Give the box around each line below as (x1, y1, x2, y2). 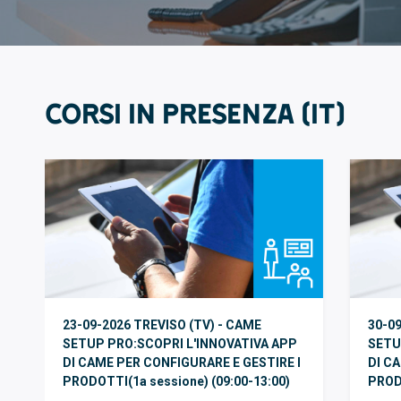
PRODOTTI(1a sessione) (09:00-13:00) (62, 374, 290, 389)
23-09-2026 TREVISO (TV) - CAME (62, 318, 261, 333)
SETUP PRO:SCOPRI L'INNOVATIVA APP (62, 337, 297, 352)
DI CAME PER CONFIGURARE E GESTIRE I (62, 355, 301, 371)
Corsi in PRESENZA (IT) (45, 96, 346, 130)
